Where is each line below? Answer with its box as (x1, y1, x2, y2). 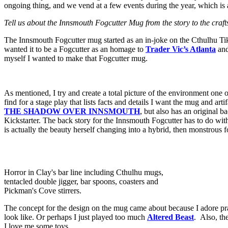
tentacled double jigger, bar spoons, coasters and (4, 177, 158, 186)
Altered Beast (147, 213, 194, 222)
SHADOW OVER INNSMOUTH (23, 107, 140, 116)
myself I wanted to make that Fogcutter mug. (4, 54, 148, 63)
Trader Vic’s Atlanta (146, 45, 216, 54)
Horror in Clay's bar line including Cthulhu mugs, (4, 168, 163, 177)
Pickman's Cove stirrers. (4, 186, 81, 195)
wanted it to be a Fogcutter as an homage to (4, 45, 146, 54)
